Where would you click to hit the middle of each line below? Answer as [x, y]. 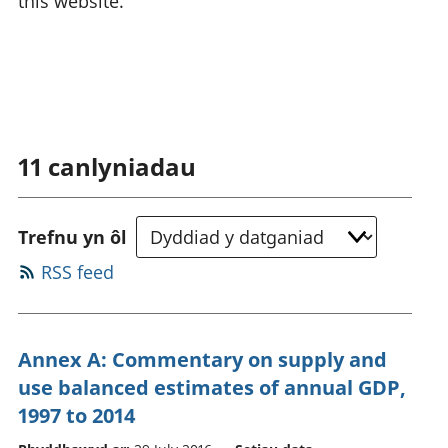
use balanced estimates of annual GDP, [212, 387]
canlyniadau [122, 166]
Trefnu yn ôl [72, 236]
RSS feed [77, 271]
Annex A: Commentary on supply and [202, 359]
